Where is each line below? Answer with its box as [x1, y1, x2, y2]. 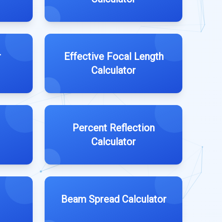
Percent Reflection [72, 122, 155, 134]
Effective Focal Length [63, 51, 164, 62]
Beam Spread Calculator [60, 193, 166, 205]
